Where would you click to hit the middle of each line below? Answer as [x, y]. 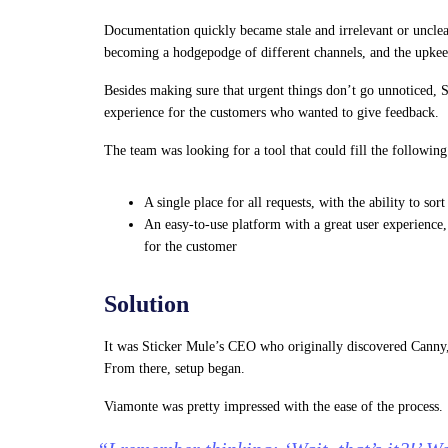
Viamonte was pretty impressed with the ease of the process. [273, 406]
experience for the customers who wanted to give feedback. [271, 112]
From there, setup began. [174, 368]
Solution [146, 304]
